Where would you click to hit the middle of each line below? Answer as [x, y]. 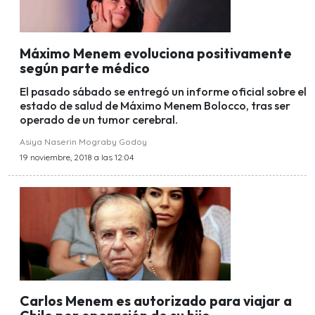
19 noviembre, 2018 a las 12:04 [77, 157]
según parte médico [85, 68]
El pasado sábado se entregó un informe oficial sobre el [163, 91]
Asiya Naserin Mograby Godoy [83, 141]
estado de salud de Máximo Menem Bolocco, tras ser [155, 105]
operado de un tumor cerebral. [99, 119]
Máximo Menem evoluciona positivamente [156, 53]
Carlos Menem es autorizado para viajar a [156, 301]
